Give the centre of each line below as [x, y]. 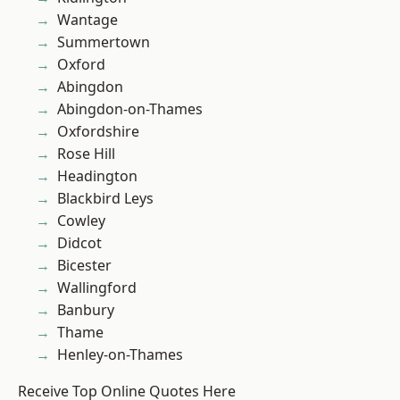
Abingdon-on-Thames [130, 109]
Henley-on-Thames [121, 355]
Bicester [84, 266]
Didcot [79, 243]
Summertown [104, 42]
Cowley [81, 221]
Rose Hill [86, 154]
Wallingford [97, 288]
